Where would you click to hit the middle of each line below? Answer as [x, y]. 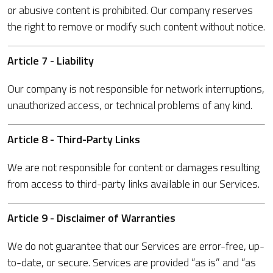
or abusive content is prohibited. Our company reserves [130, 10]
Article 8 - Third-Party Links [74, 139]
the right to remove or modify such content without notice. [136, 27]
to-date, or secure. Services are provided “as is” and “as [132, 262]
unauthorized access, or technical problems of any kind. [130, 105]
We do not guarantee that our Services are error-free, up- [136, 246]
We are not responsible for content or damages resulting [133, 167]
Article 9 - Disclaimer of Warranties [91, 218]
